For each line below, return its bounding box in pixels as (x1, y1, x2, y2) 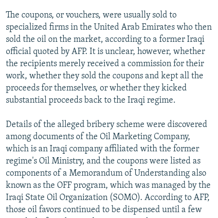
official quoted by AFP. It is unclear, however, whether (6, 47, 205, 56)
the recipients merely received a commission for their (6, 59, 204, 69)
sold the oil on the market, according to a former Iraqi (6, 35, 204, 44)
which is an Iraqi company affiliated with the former (6, 144, 199, 154)
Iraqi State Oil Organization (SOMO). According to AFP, (6, 193, 210, 202)
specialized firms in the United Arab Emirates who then (6, 22, 212, 32)
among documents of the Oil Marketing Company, (6, 132, 190, 142)
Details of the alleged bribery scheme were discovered (6, 120, 207, 129)
